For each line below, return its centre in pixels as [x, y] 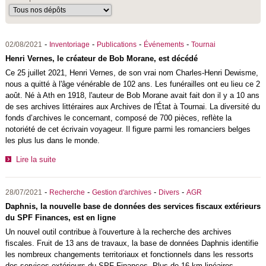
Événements [164, 45]
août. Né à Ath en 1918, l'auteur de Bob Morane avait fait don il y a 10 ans [132, 95]
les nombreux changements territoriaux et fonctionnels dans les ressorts [129, 254]
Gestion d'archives [121, 192]
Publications [116, 45]
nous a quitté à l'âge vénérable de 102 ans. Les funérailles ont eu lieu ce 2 [132, 84]
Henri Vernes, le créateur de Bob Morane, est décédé [101, 58]
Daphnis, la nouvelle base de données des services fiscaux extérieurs [133, 206]
